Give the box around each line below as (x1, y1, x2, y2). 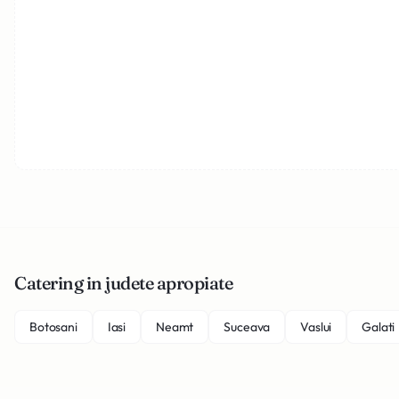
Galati (362, 319, 395, 335)
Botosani (29, 319, 77, 335)
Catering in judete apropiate (14, 272, 232, 294)
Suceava (224, 319, 271, 335)
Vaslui (300, 319, 332, 335)
